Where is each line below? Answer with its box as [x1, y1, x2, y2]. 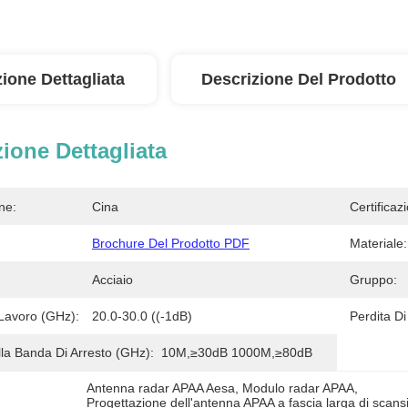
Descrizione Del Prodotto [201, 70, 396, 88]
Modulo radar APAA [242, 381, 355, 395]
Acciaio [92, 272, 133, 287]
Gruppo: [350, 272, 397, 287]
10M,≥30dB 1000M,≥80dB [161, 345, 312, 360]
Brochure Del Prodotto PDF [92, 236, 250, 250]
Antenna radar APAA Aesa [87, 381, 236, 395]
